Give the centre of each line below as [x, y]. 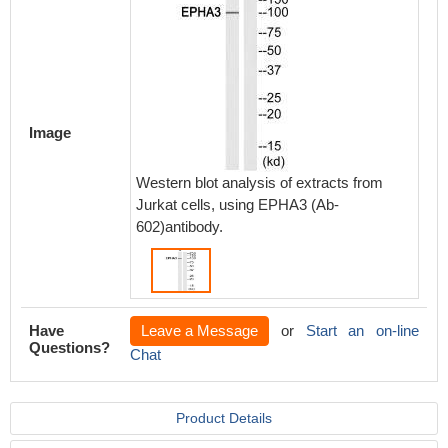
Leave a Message [199, 330]
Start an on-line [362, 330]
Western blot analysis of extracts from [259, 182]
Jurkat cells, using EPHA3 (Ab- [237, 204]
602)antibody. [179, 226]
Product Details [224, 418]
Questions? [69, 347]
